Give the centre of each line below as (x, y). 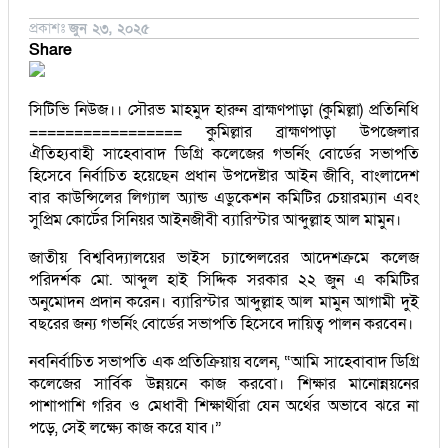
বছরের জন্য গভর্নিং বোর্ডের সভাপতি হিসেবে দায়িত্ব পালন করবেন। (221, 323)
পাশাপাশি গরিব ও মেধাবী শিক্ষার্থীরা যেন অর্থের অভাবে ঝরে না (224, 405)
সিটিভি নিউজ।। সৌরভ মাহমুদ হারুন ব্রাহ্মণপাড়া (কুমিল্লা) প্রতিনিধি (224, 109)
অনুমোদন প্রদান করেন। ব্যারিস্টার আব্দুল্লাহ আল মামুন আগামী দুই (224, 301)
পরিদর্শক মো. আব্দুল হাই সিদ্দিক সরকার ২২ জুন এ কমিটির (224, 279)
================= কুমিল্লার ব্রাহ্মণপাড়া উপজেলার (224, 131)
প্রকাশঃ (49, 28)
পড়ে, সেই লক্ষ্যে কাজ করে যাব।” (125, 427)
